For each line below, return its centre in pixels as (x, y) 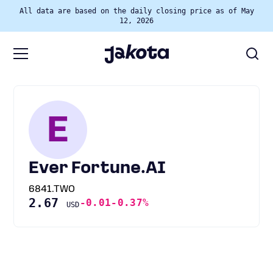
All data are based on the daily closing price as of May (136, 11)
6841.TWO (52, 190)
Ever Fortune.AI (97, 169)
